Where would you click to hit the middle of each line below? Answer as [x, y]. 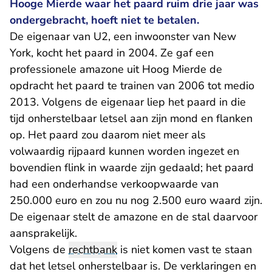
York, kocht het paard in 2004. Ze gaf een [112, 53]
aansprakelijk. [43, 233]
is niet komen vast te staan [185, 250]
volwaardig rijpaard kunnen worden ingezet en [124, 151]
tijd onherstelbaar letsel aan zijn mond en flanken [131, 118]
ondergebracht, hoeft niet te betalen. [104, 20]
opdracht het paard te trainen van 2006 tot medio [132, 86]
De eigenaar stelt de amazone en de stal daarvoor [134, 217]
